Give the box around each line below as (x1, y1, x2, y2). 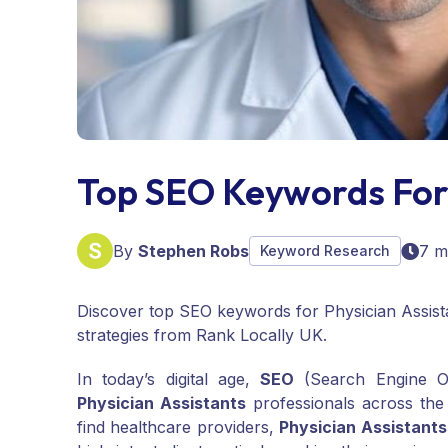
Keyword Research (260, 242, 390, 260)
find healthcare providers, (77, 417, 280, 438)
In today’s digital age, (77, 369, 261, 390)
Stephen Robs (138, 241, 249, 262)
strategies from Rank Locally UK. (77, 325, 327, 346)
